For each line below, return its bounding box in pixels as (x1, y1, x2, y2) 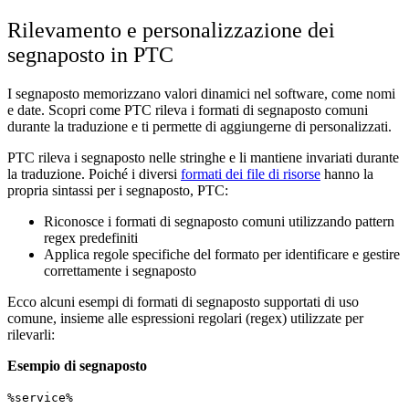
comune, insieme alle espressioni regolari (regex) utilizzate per (7, 309, 363, 326)
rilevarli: (7, 326, 55, 342)
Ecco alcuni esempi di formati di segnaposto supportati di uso (7, 293, 359, 309)
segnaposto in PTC (7, 43, 173, 67)
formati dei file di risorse (181, 165, 320, 182)
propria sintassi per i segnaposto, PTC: (7, 182, 228, 198)
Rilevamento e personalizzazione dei (7, 18, 335, 42)
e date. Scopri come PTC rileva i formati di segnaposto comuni (7, 101, 368, 118)
